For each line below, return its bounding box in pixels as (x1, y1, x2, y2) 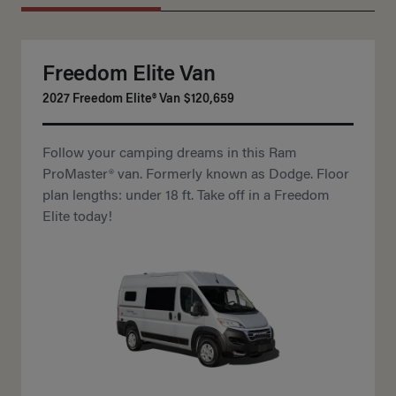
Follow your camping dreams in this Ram (42, 147, 297, 162)
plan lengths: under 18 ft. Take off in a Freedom (42, 189, 330, 204)
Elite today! (42, 210, 112, 225)
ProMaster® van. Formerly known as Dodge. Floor (42, 168, 349, 183)
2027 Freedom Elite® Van (42, 94, 180, 107)
